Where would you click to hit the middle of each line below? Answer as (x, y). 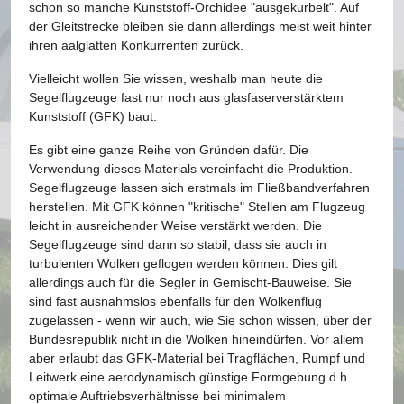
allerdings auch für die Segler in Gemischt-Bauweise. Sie (190, 282)
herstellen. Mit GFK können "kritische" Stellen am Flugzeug (197, 207)
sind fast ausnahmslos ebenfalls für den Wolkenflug (175, 301)
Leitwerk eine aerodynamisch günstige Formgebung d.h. (190, 377)
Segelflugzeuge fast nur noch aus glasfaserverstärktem (186, 97)
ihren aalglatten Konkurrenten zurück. (136, 45)
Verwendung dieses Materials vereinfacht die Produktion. (191, 169)
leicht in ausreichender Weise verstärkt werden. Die (175, 225)
